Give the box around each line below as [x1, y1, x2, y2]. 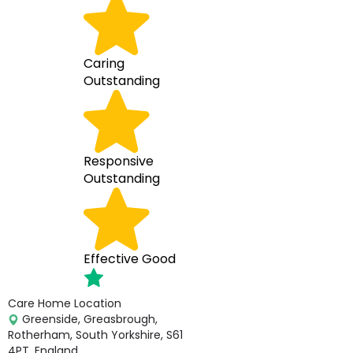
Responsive [84, 152, 154, 170]
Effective [84, 250, 139, 268]
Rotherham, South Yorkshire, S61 [8, 327, 183, 343]
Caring [84, 54, 124, 72]
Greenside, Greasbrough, [19, 311, 158, 327]
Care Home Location [8, 295, 121, 311]
